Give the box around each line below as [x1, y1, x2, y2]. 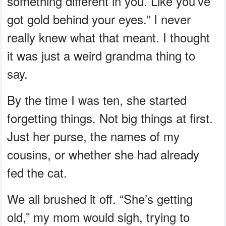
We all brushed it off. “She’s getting [7, 190, 193, 208]
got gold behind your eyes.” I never [7, 10, 191, 28]
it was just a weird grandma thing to [7, 46, 196, 65]
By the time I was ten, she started [7, 91, 187, 109]
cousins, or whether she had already [7, 145, 200, 163]
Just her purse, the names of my [7, 127, 180, 145]
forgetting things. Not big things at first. [7, 109, 213, 127]
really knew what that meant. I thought [7, 28, 210, 46]
